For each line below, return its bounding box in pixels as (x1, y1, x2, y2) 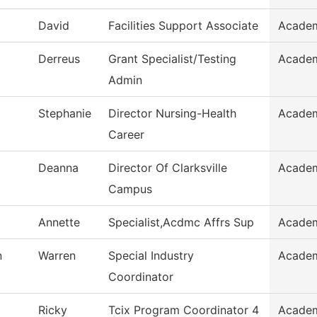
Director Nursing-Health (108, 106, 236, 121)
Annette (38, 215, 80, 230)
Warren (38, 248, 76, 263)
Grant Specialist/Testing (108, 52, 236, 67)
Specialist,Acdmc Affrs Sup (108, 215, 254, 230)
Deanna (38, 161, 79, 175)
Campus (108, 182, 152, 197)
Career (108, 127, 144, 142)
